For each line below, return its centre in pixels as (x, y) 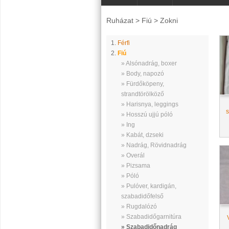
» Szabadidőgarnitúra (151, 217)
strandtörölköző (142, 94)
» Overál (133, 155)
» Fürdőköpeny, (142, 84)
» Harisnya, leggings (150, 104)
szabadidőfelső (142, 196)
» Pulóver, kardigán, (148, 186)
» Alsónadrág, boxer (149, 63)
